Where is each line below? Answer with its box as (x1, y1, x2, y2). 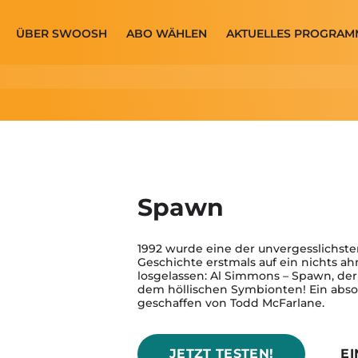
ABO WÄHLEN (126, 26, 208, 41)
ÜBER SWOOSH (16, 26, 108, 41)
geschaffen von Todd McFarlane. (137, 296, 325, 310)
